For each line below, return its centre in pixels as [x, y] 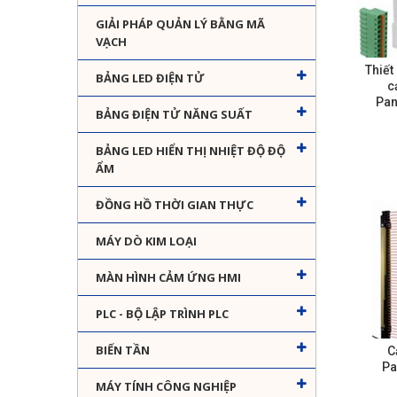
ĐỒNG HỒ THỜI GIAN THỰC [175, 205]
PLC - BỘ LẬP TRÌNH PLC [162, 314]
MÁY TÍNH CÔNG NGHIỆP [166, 387]
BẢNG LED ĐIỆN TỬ [150, 78]
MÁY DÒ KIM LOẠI [146, 241]
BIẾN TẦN [123, 350]
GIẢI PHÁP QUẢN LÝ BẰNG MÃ [180, 24]
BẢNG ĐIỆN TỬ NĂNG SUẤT [174, 115]
